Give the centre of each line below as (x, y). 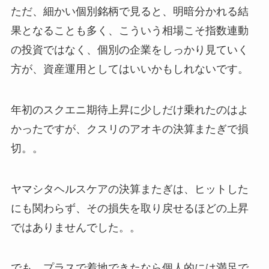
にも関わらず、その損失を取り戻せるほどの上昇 (129, 208)
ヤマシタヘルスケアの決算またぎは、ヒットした (129, 189)
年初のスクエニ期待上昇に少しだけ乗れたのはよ (129, 110)
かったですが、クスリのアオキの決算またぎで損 (129, 129)
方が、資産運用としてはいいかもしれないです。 (129, 69)
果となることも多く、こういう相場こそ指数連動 (129, 30)
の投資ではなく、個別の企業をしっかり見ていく (129, 50)
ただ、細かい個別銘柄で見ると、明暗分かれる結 (129, 11)
